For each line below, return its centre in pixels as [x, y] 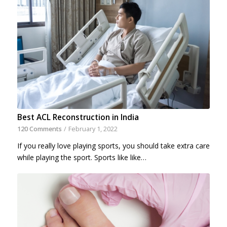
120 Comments [39, 129]
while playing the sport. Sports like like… [82, 157]
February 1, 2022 [93, 129]
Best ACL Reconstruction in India [78, 117]
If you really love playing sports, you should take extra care [113, 145]
